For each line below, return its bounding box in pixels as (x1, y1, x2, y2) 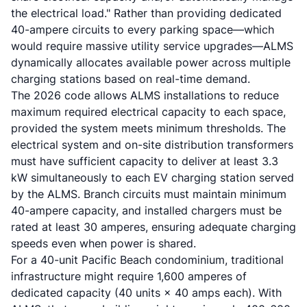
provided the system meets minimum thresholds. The (11, 121, 286, 135)
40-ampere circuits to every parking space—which (11, 23, 274, 36)
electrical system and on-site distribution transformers (11, 138, 293, 151)
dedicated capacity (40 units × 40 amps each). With (11, 286, 282, 299)
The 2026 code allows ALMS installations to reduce (11, 88, 279, 102)
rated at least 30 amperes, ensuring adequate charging (11, 220, 296, 234)
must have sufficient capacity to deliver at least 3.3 (11, 154, 278, 168)
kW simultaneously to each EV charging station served (11, 171, 294, 184)
